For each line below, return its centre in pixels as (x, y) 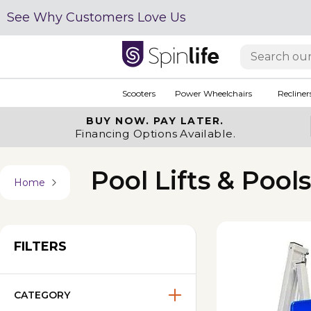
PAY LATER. (188, 121)
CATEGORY (42, 295)
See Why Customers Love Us (96, 17)
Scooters (138, 93)
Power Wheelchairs (213, 93)
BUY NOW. (120, 121)
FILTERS (40, 246)
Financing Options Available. (155, 134)
